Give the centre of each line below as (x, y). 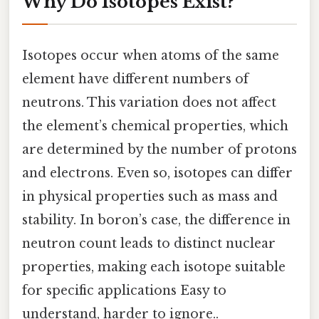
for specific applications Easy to (124, 290)
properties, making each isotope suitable (154, 267)
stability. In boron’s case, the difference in (156, 220)
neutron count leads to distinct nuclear (149, 243)
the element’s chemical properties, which (155, 126)
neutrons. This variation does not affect (149, 102)
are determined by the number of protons (159, 149)
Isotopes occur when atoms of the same (151, 55)
